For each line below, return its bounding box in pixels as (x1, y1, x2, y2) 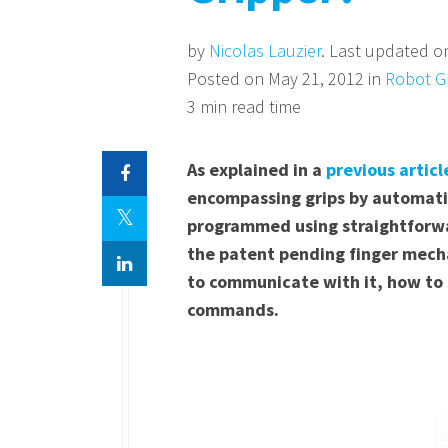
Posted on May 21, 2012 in (187, 67, 385, 90)
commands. (187, 298, 279, 321)
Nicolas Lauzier (209, 39, 321, 62)
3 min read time (187, 95, 301, 118)
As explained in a (187, 158, 326, 181)
